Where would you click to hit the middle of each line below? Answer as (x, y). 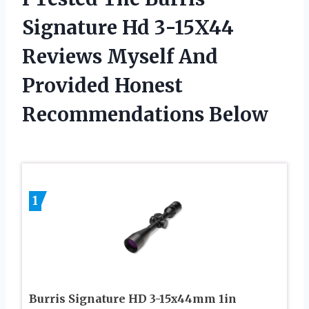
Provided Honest (102, 85)
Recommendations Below (145, 114)
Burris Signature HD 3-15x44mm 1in (133, 298)
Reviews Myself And (120, 56)
